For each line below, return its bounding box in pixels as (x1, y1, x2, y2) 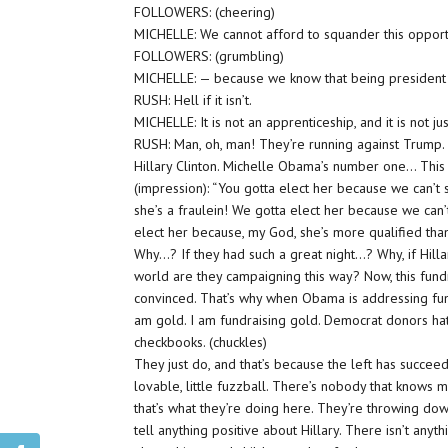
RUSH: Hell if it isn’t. (134, 91, 253, 109)
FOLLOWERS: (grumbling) (134, 47, 285, 65)
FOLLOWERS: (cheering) (134, 3, 276, 21)
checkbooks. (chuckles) (134, 333, 268, 351)
